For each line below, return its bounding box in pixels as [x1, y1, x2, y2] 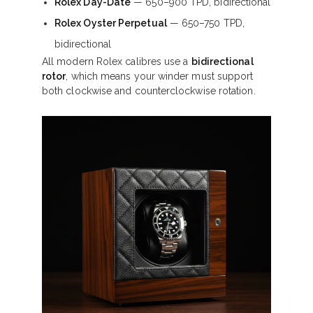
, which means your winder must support [66, 71, 254, 82]
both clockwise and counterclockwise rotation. [42, 85, 256, 96]
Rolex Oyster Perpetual [54, 17, 167, 29]
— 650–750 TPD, [166, 17, 245, 29]
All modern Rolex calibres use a [42, 56, 191, 67]
